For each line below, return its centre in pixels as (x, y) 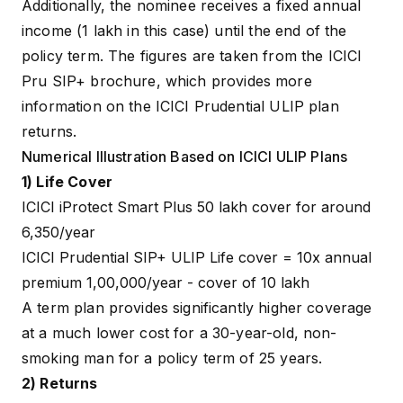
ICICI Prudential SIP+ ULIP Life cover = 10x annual (197, 258)
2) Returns (60, 384)
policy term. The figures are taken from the (175, 56)
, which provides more (234, 81)
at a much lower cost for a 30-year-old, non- (179, 333)
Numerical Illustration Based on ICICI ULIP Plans (185, 157)
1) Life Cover (67, 182)
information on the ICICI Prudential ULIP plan (180, 107)
